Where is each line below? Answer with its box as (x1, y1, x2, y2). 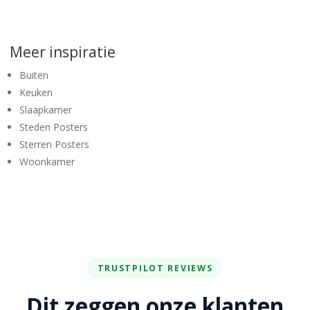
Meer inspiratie (10, 42, 116, 62)
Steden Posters (19, 120, 88, 134)
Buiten (19, 68, 48, 82)
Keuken (19, 85, 53, 99)
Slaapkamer (19, 102, 72, 116)
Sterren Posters (19, 137, 89, 151)
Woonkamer (19, 154, 75, 168)
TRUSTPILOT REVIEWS (97, 262, 213, 274)
